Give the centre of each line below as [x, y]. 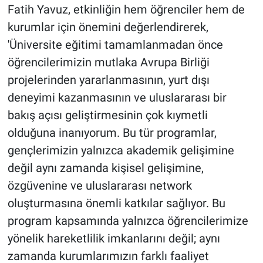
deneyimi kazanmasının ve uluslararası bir [117, 98]
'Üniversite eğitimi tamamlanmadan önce [115, 45]
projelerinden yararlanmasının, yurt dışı [108, 80]
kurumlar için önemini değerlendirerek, [108, 27]
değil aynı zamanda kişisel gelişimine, [105, 168]
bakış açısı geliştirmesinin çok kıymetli [107, 115]
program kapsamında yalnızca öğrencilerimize [128, 221]
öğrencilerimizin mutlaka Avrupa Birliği [108, 63]
